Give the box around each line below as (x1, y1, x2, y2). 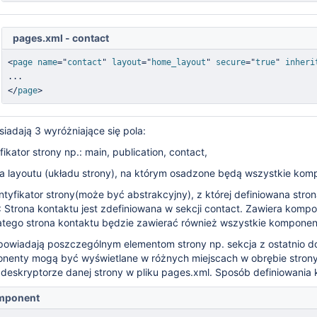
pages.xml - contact (13, 32, 109, 44)
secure (216, 57, 246, 67)
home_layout (151, 57, 206, 67)
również (181, 217, 220, 229)
